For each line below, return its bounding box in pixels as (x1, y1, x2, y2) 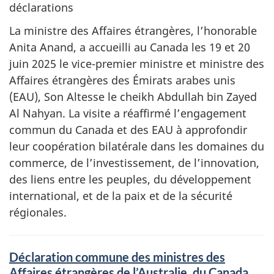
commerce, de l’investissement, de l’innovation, (9, 155, 259, 170)
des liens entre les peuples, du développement (9, 172, 251, 187)
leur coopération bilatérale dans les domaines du (9, 139, 264, 154)
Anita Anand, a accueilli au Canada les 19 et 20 (9, 40, 250, 54)
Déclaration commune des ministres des (9, 250, 225, 264)
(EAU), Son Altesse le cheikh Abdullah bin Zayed (9, 89, 257, 104)
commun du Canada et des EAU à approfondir (9, 122, 247, 137)
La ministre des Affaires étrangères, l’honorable (9, 23, 257, 38)
